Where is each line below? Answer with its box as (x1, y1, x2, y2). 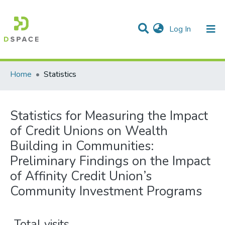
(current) (190, 23, 220, 34)
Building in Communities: (10, 137, 154, 155)
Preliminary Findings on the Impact (10, 152, 210, 170)
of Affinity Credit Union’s (10, 167, 152, 185)
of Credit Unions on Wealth (10, 122, 168, 140)
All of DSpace (84, 53, 134, 64)
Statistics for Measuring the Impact (10, 107, 208, 125)
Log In (169, 24, 191, 35)
